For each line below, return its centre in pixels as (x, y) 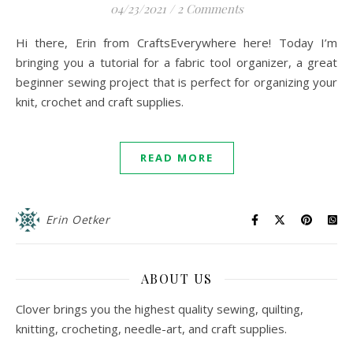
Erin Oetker (77, 219)
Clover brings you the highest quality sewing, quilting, (160, 309)
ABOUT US (176, 279)
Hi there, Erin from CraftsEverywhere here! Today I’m (20, 43)
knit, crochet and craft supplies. (100, 102)
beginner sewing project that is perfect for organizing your (176, 82)
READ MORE (176, 158)
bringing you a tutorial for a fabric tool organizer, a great (176, 62)
